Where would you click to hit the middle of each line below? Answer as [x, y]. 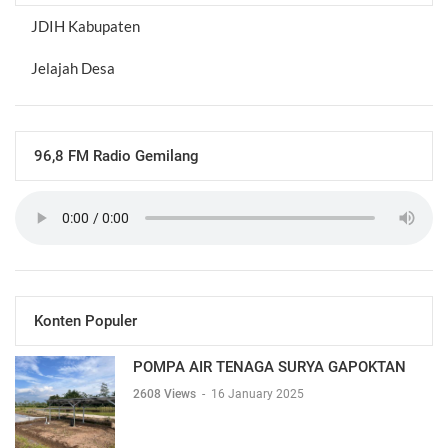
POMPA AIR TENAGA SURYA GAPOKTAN [269, 367]
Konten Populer [85, 320]
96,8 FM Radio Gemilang [116, 155]
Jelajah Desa [73, 68]
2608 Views [166, 394]
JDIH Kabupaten [85, 26]
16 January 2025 [257, 394]
